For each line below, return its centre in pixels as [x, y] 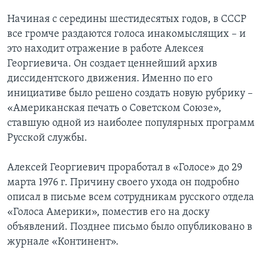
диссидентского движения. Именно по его [110, 79]
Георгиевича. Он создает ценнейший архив [112, 64]
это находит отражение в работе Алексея [105, 49]
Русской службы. [47, 138]
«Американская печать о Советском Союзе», [114, 109]
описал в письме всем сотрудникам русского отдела [131, 198]
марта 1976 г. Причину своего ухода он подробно [123, 183]
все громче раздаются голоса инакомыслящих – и [126, 34]
